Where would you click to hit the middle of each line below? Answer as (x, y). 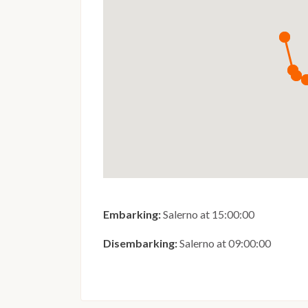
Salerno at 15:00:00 (208, 214)
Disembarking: (140, 243)
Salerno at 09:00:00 (224, 243)
